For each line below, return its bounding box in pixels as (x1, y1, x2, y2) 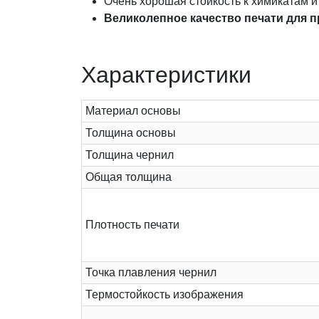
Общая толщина (85, 171, 172, 184)
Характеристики (81, 62, 251, 88)
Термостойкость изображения (85, 288, 244, 301)
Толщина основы (85, 127, 176, 140)
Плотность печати (85, 219, 179, 231)
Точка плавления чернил (85, 266, 216, 279)
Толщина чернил (85, 149, 174, 162)
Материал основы (85, 105, 181, 117)
